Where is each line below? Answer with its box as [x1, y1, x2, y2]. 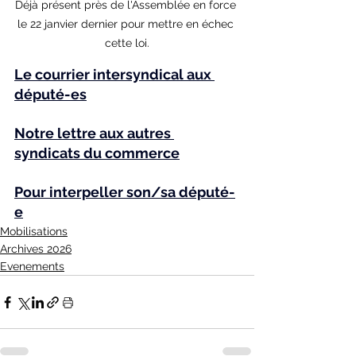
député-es [14, 86, 87, 103]
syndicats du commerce [14, 145, 180, 162]
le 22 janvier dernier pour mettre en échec [17, 17, 237, 31]
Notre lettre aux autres [14, 125, 174, 142]
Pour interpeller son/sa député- [14, 184, 235, 201]
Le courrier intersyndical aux [14, 66, 215, 83]
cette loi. [105, 37, 149, 50]
